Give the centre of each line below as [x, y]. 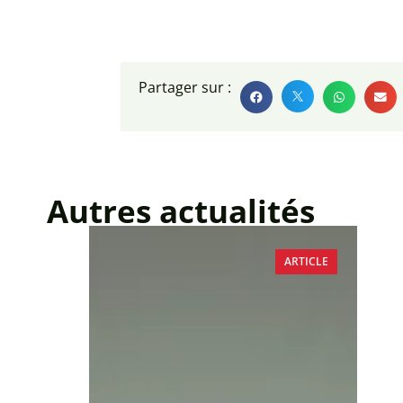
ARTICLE [306, 261]
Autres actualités [181, 210]
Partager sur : [185, 87]
